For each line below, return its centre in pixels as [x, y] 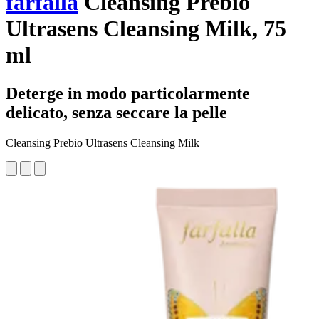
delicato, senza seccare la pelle [116, 112]
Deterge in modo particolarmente [128, 93]
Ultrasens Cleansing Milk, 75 [146, 29]
